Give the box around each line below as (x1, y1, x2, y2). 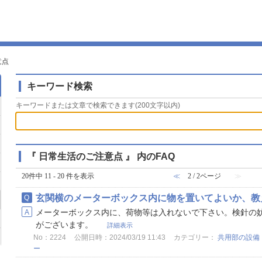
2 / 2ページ (188, 172, 221, 180)
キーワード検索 (26, 81, 92, 91)
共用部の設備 (217, 233, 260, 242)
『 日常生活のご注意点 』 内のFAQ (26, 151, 175, 161)
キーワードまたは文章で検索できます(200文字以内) (15, 101, 180, 109)
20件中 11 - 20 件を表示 (21, 172, 94, 180)
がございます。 (35, 220, 95, 229)
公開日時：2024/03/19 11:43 (74, 233, 166, 242)
